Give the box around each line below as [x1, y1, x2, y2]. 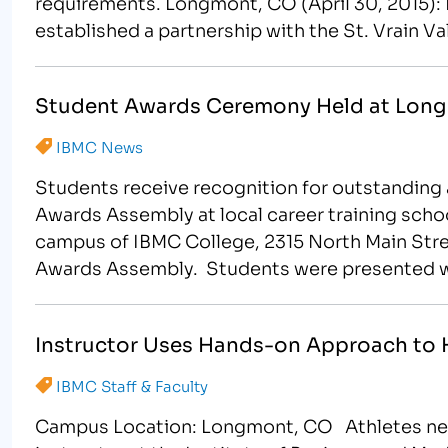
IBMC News [56, 135, 144, 158]
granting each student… [34, 42, 247, 69]
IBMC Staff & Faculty [56, 373, 209, 396]
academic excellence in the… [34, 281, 291, 308]
